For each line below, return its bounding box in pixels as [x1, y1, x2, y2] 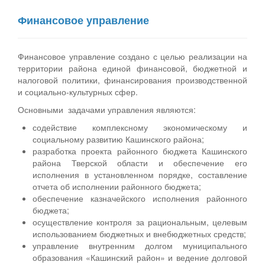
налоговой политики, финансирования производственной [18, 73, 247, 86]
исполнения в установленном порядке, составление [33, 168, 247, 180]
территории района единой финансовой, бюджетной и [18, 62, 247, 74]
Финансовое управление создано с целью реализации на [18, 50, 247, 62]
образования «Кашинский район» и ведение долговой [33, 251, 247, 263]
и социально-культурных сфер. [18, 85, 138, 98]
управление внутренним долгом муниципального [33, 239, 247, 251]
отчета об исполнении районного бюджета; [33, 180, 201, 192]
